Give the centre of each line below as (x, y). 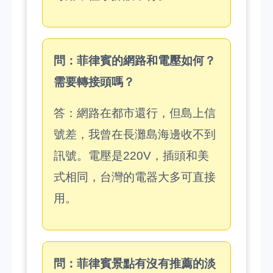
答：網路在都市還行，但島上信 (135, 113)
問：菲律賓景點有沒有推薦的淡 (135, 264)
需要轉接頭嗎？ (94, 82)
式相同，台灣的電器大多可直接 (135, 177)
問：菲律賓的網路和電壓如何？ (135, 61)
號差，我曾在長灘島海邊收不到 (135, 134)
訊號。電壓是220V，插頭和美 (131, 156)
